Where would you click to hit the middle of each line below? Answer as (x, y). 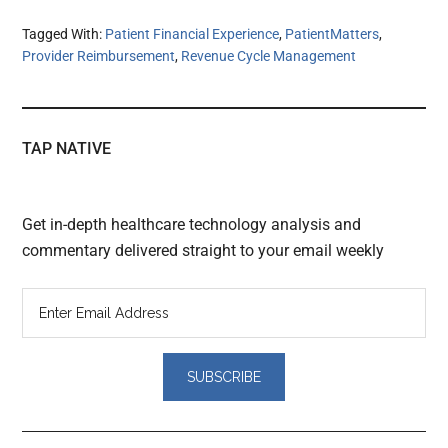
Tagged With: (64, 33)
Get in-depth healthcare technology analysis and (192, 224)
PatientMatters (332, 33)
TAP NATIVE (67, 148)
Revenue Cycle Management (269, 55)
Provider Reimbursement (99, 55)
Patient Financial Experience (192, 33)
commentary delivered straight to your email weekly (203, 250)
